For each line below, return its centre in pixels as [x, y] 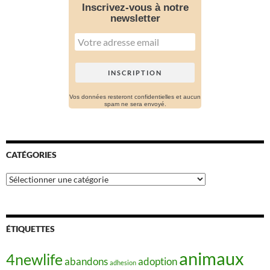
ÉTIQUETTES [30, 229]
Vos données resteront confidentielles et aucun [135, 97]
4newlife [34, 260]
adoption [158, 262]
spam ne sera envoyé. [135, 104]
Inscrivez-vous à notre [135, 8]
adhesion [123, 263]
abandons [86, 262]
